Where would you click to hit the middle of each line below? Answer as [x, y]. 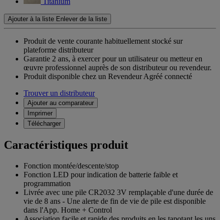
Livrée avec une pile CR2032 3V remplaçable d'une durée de [118, 192]
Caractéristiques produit [66, 145]
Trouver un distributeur [59, 93]
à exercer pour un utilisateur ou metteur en [137, 59]
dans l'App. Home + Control [68, 210]
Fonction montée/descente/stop [71, 166]
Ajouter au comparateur [61, 103]
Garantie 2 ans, [47, 59]
